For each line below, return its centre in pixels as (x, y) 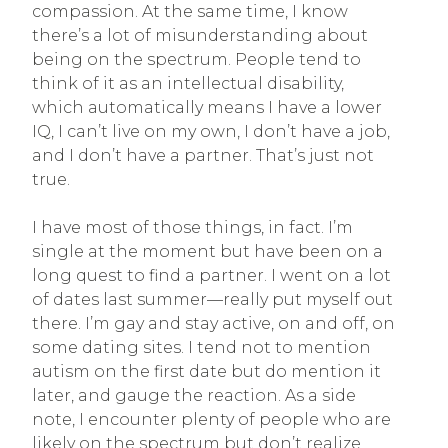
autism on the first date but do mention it (206, 371)
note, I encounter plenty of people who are (211, 419)
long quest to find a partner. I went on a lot (211, 275)
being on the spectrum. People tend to (196, 59)
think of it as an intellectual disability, (188, 83)
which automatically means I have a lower (207, 107)
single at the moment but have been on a (207, 251)
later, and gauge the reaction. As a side (194, 395)
